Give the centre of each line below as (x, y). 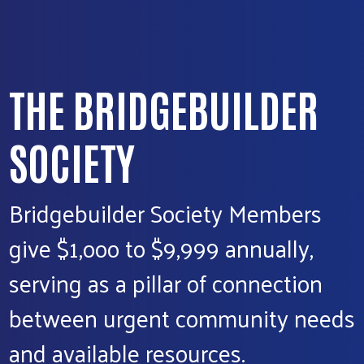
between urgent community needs (182, 318)
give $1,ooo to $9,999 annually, (161, 248)
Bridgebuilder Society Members (165, 213)
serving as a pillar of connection (166, 283)
